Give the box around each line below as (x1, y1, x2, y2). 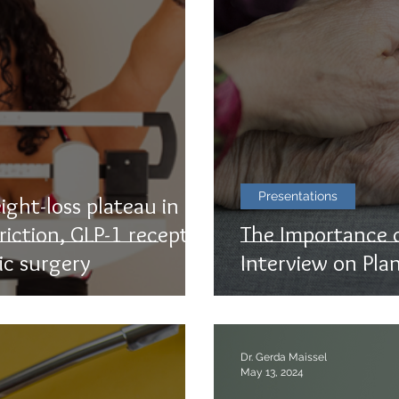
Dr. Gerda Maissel (240, 351, 327, 363)
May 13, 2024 (240, 365, 304, 379)
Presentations (258, 189, 338, 203)
